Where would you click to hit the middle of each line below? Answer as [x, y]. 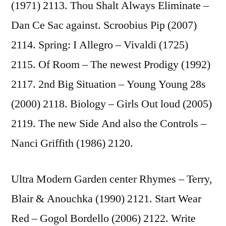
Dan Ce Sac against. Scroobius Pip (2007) [104, 25]
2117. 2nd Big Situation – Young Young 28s [108, 84]
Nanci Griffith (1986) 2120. [72, 143]
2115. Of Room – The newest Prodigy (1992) [111, 64]
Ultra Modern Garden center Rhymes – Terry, [112, 179]
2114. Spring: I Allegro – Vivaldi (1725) [100, 45]
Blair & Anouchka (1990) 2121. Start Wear [106, 199]
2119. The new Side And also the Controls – [109, 123]
